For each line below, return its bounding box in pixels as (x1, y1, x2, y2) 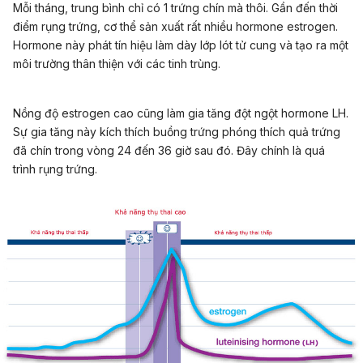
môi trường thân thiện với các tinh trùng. (13, 57, 220, 71)
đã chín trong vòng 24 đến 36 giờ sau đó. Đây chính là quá (13, 143, 325, 158)
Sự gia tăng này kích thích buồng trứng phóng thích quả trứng (13, 125, 340, 139)
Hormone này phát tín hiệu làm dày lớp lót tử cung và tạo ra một (13, 38, 348, 53)
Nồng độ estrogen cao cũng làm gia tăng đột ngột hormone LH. (13, 106, 348, 121)
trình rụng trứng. (13, 162, 97, 177)
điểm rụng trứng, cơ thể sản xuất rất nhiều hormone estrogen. (13, 19, 338, 34)
